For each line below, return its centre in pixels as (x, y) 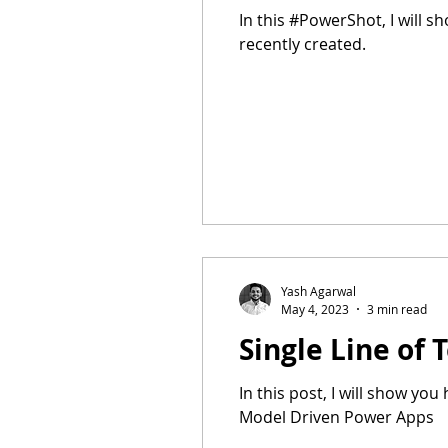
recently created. (302, 44)
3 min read (397, 308)
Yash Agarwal (318, 291)
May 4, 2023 (315, 308)
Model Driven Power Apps (336, 416)
